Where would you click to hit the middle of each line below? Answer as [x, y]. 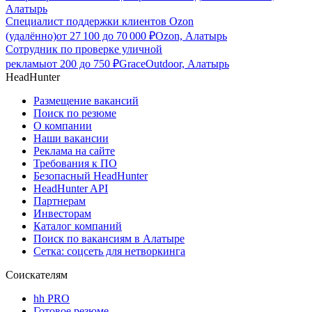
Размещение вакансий [86, 101]
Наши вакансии [71, 139]
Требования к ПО [75, 164]
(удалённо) [31, 36]
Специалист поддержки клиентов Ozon [100, 22]
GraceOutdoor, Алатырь [174, 64]
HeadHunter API [71, 189]
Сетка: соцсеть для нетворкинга [109, 251]
